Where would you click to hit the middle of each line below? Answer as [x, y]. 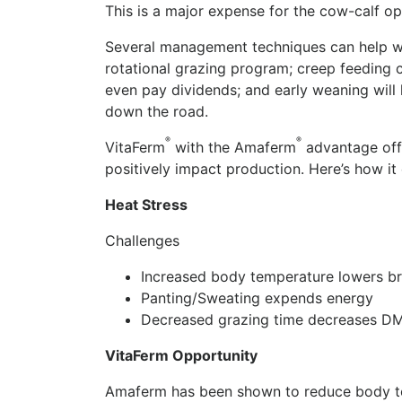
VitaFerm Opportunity [181, 355]
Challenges [142, 240]
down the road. [157, 111]
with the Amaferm [233, 147]
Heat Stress [146, 204]
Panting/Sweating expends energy [257, 297]
